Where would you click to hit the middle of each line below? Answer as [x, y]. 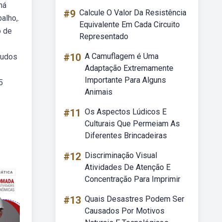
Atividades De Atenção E [128, 167]
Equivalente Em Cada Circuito [130, 25]
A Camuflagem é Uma [122, 56]
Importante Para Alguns [125, 80]
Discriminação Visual [121, 155]
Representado [104, 36]
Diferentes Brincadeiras [126, 136]
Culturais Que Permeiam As [132, 124]
